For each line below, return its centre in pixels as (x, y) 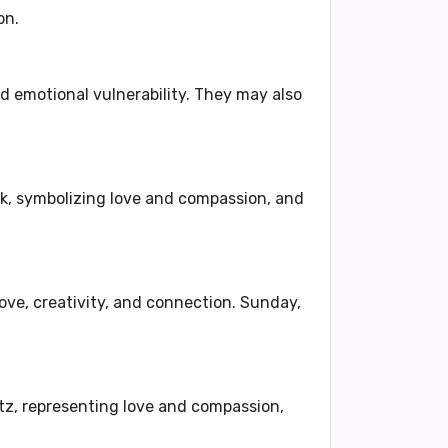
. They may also (244, 94)
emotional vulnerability (100, 94)
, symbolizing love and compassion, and (156, 198)
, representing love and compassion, (149, 406)
